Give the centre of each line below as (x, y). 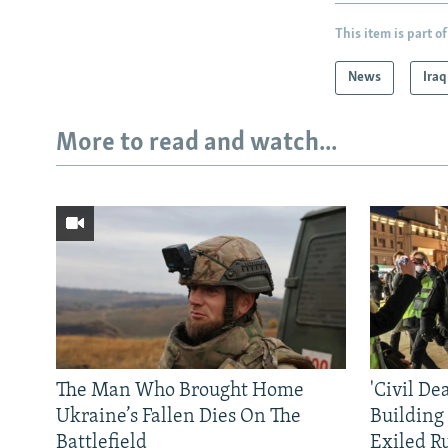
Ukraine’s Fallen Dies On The (178, 416)
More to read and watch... (196, 144)
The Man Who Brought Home (180, 390)
